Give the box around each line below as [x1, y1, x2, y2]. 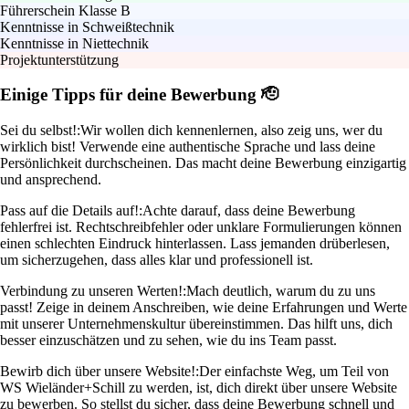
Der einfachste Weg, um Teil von [199, 363, 389, 380]
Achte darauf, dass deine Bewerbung [142, 203, 355, 219]
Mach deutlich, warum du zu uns [186, 283, 375, 299]
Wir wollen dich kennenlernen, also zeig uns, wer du [80, 122, 383, 139]
